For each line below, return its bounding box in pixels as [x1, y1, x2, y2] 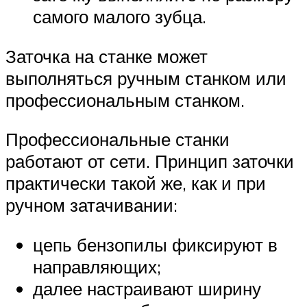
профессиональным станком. [5, 88, 245, 111]
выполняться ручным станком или [5, 66, 286, 89]
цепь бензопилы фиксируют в [33, 233, 278, 256]
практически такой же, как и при [5, 172, 266, 195]
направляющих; [33, 255, 161, 278]
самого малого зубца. [33, 5, 206, 28]
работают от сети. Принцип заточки [5, 150, 294, 173]
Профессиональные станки [5, 128, 230, 151]
